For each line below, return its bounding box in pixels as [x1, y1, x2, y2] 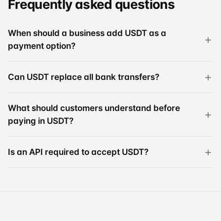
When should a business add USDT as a [8, 28, 166, 38]
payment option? [8, 40, 75, 51]
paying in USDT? [8, 115, 74, 126]
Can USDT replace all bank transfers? [8, 72, 159, 82]
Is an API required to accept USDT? [8, 147, 148, 157]
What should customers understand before [8, 103, 180, 113]
